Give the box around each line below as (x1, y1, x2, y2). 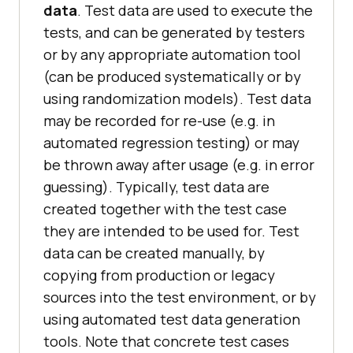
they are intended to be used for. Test (43, 221, 299, 241)
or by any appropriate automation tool (43, 45, 301, 65)
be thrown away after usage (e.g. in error (43, 155, 314, 175)
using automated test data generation (43, 310, 300, 329)
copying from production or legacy (43, 266, 275, 285)
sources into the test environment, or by (43, 288, 316, 307)
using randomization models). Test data (43, 89, 311, 109)
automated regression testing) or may (43, 133, 299, 153)
